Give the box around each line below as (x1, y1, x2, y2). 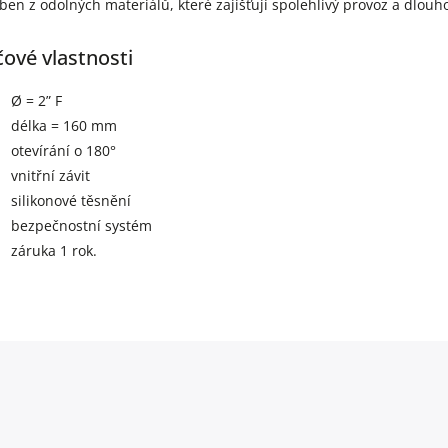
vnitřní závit (11, 166, 90, 186)
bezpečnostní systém (11, 216, 152, 236)
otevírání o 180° (11, 141, 116, 161)
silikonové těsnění (11, 191, 131, 211)
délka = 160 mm (11, 116, 117, 136)
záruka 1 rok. (11, 241, 97, 261)
